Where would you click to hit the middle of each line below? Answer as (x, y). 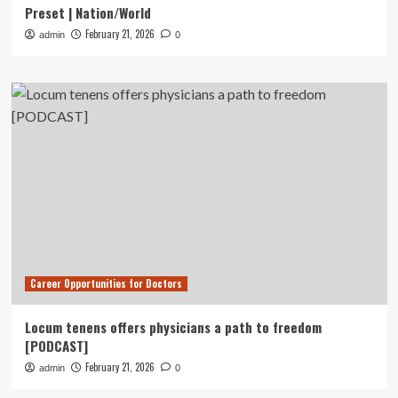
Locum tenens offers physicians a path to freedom (173, 327)
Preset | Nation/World (88, 12)
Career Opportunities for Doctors (106, 283)
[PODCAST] (56, 346)
